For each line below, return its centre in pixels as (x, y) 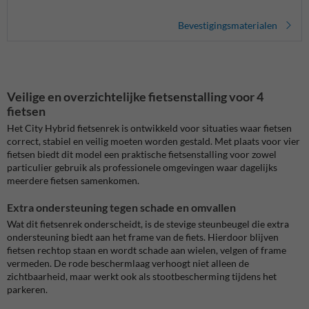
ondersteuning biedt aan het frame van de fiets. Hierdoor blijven (143, 237)
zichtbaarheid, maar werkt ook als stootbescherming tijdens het (142, 277)
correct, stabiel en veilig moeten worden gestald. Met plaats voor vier (153, 141)
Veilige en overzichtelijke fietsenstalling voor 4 (135, 96)
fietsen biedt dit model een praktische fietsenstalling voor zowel (142, 154)
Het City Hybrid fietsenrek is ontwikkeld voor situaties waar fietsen (149, 128)
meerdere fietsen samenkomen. (73, 181)
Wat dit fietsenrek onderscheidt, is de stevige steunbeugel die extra (148, 224)
